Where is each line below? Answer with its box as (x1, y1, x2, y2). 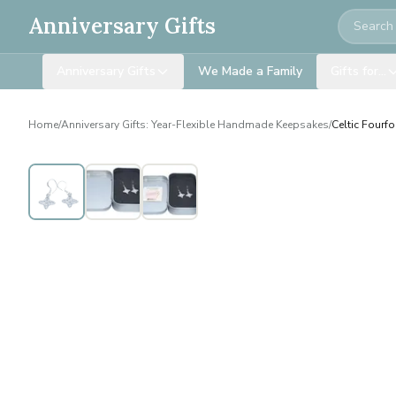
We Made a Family (198, 63, 302, 80)
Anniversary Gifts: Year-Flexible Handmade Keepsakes (61, 118, 329, 132)
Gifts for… (331, 63, 386, 80)
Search (339, 11, 380, 30)
